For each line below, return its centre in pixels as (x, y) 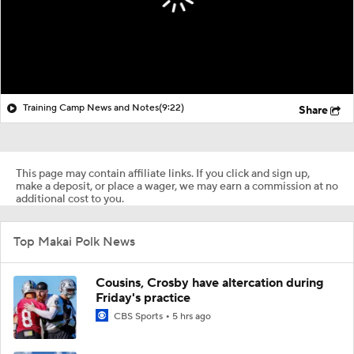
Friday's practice (143, 298)
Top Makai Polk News (74, 241)
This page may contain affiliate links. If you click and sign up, (163, 173)
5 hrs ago (192, 316)
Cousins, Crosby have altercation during (210, 282)
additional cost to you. (70, 199)
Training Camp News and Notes (91, 107)
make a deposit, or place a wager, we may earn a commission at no (177, 186)
